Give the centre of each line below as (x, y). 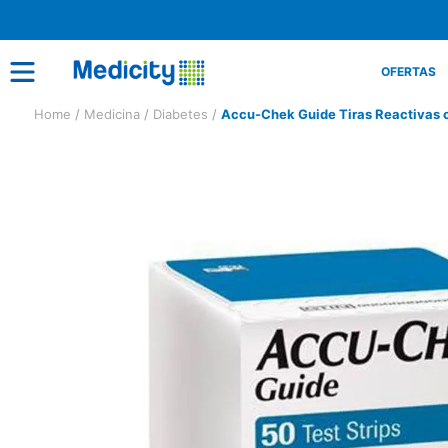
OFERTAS (408, 71)
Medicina (112, 114)
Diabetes (180, 114)
